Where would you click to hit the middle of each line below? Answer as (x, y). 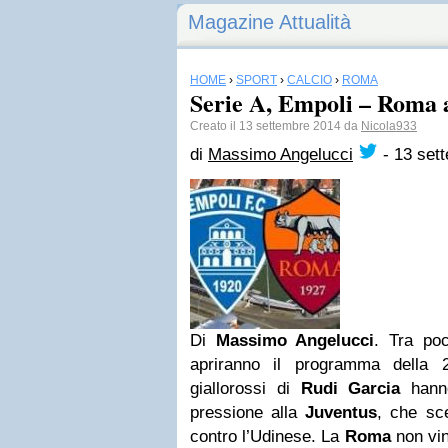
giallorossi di (245, 388)
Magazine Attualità (269, 22)
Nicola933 (389, 126)
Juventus (341, 412)
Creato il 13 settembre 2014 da (275, 126)
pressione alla (248, 412)
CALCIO (309, 80)
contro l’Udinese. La (267, 436)
